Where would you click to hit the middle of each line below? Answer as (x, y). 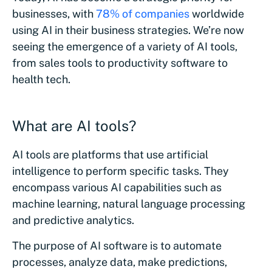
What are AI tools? (74, 125)
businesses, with (54, 13)
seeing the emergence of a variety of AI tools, (125, 46)
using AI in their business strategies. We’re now (128, 30)
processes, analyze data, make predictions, (120, 262)
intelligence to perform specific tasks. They (121, 171)
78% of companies (143, 13)
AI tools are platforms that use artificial (110, 154)
